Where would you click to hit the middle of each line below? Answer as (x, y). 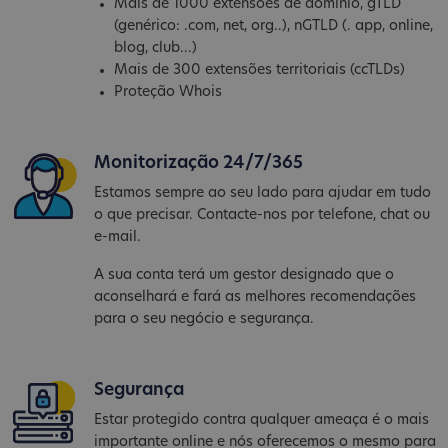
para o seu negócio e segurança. (204, 320)
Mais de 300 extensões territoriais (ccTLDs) (260, 71)
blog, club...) (156, 49)
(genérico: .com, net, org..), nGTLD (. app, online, (274, 27)
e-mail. (118, 238)
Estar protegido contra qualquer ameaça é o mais (262, 421)
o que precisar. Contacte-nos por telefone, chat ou (262, 216)
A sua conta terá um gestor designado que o (244, 276)
